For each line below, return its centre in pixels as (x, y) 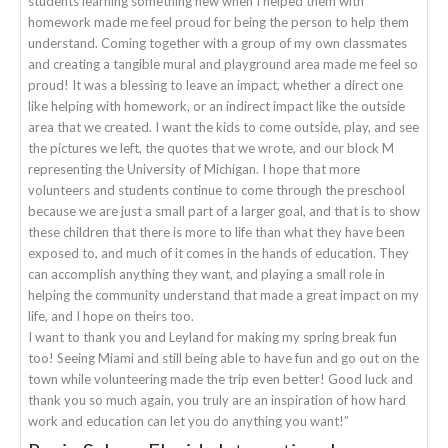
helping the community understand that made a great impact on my (223, 294)
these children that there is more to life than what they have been (216, 231)
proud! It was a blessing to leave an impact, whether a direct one (215, 84)
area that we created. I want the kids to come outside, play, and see (223, 126)
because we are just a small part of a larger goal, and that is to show (224, 210)
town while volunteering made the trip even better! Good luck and (220, 378)
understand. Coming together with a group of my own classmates (217, 42)
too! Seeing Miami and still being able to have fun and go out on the (223, 357)
